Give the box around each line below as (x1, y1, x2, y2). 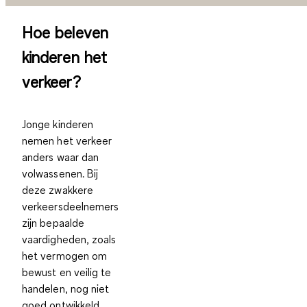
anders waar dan (22, 149, 99, 164)
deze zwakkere (22, 182, 94, 197)
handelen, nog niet (22, 281, 110, 295)
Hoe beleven (22, 21, 108, 42)
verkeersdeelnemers (22, 199, 119, 213)
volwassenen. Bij (22, 166, 99, 180)
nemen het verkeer (22, 133, 112, 147)
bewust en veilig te (22, 265, 112, 279)
